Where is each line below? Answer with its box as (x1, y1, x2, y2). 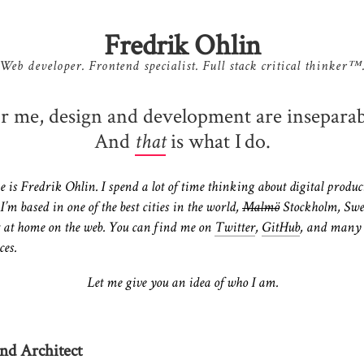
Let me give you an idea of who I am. (86, 276, 278, 291)
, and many (300, 221, 361, 236)
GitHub (262, 221, 300, 236)
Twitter (214, 221, 255, 236)
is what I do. (165, 127, 271, 154)
